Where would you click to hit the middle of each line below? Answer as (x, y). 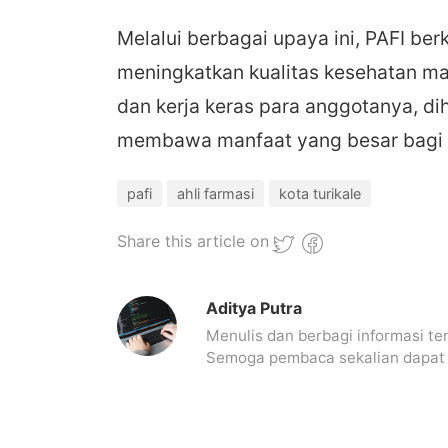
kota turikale (320, 193)
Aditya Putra (254, 307)
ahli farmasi (215, 193)
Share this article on (193, 240)
